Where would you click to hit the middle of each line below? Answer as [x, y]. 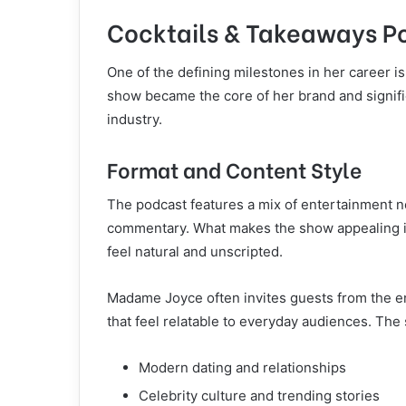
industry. [135, 119]
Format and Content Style [234, 168]
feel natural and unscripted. [195, 252]
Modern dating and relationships [242, 368]
